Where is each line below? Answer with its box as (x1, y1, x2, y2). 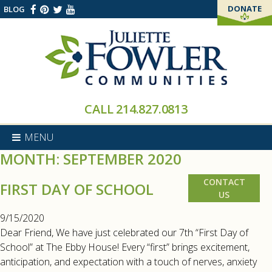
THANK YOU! (224, 27, 265, 36)
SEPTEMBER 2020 (63, 149, 182, 169)
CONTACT (203, 176, 245, 188)
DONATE (228, 3, 262, 14)
